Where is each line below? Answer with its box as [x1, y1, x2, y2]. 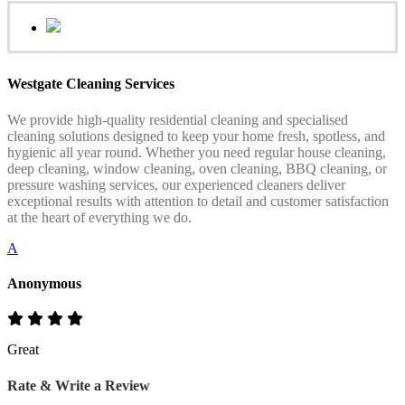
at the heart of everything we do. [7, 209, 192, 225]
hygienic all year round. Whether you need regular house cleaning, [7, 144, 386, 160]
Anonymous [7, 275, 81, 291]
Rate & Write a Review [7, 378, 150, 394]
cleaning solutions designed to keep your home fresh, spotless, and [7, 127, 385, 144]
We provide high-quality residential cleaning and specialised [7, 111, 348, 127]
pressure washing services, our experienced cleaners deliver [7, 176, 345, 193]
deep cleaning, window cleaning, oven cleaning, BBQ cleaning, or [7, 160, 387, 176]
